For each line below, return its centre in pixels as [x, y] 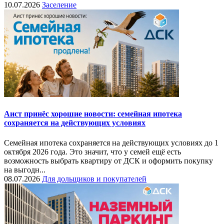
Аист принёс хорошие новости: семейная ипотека [93, 114]
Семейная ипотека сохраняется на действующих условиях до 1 [111, 142]
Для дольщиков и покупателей [94, 178]
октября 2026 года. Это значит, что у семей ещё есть [92, 151]
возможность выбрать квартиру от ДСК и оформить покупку [108, 160]
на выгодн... [25, 169]
